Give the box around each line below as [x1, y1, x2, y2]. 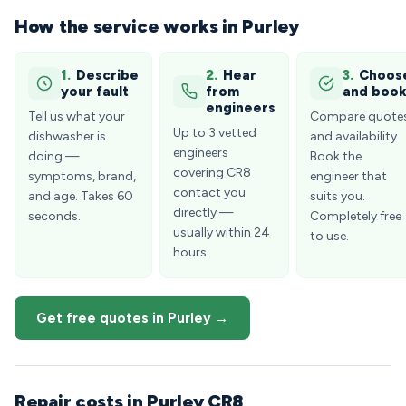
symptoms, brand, [28, 169, 136, 184]
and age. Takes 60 [28, 188, 133, 204]
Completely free [310, 208, 401, 224]
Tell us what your [28, 109, 125, 124]
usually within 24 [173, 225, 270, 240]
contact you [173, 185, 246, 200]
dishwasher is [28, 129, 106, 144]
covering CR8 [173, 165, 251, 180]
